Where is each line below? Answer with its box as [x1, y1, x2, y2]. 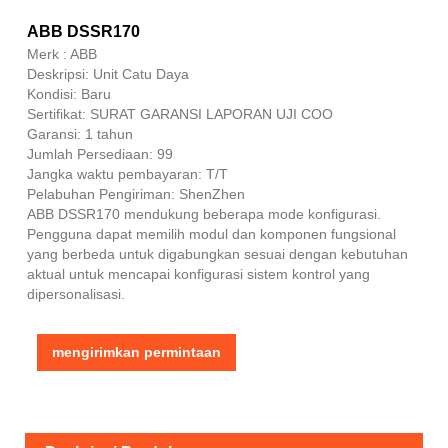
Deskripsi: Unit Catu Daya [27, 65, 189, 82]
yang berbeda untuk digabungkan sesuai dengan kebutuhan [27, 245, 408, 262]
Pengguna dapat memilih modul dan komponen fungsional [27, 225, 396, 242]
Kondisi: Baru [27, 85, 111, 102]
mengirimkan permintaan [52, 343, 221, 360]
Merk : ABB [27, 45, 97, 62]
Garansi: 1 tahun [27, 125, 133, 142]
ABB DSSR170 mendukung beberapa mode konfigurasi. [27, 205, 381, 222]
